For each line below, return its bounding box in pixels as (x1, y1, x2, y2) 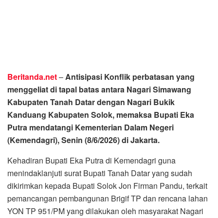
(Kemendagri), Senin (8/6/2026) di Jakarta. (7, 134, 160, 145)
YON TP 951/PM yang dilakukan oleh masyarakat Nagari (7, 205, 203, 217)
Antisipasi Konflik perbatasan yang (65, 71, 195, 82)
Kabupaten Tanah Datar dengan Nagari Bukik (7, 96, 175, 108)
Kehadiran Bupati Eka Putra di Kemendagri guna (7, 154, 178, 166)
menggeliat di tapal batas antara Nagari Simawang (7, 83, 191, 95)
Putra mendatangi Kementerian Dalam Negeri (7, 121, 174, 133)
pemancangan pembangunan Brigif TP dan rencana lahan (7, 192, 208, 204)
